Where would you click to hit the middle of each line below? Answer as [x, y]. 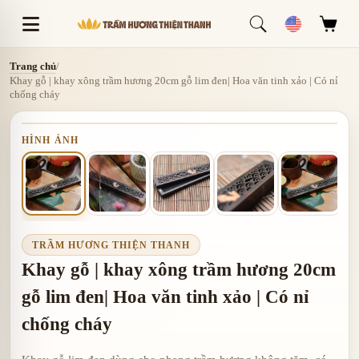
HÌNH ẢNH [50, 140]
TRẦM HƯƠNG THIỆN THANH [111, 245]
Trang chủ [33, 66]
